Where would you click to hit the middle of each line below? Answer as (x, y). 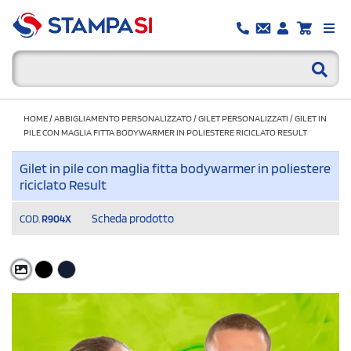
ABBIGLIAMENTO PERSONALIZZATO (123, 118)
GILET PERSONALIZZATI (243, 118)
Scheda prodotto (133, 218)
